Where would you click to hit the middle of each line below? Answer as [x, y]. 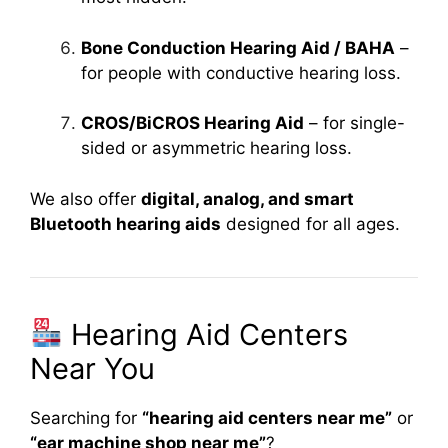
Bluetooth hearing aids [125, 223]
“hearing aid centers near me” [267, 417]
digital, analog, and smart [247, 198]
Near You [92, 368]
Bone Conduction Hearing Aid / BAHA [238, 47]
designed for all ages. [310, 223]
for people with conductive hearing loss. [241, 72]
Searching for [86, 417]
